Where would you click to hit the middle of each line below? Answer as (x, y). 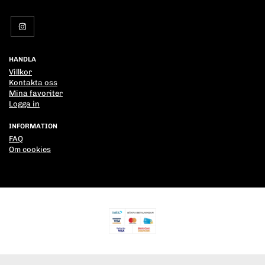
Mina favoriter (36, 93)
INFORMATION (33, 126)
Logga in (24, 104)
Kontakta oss (33, 83)
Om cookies (30, 150)
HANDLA (22, 59)
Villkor (20, 72)
